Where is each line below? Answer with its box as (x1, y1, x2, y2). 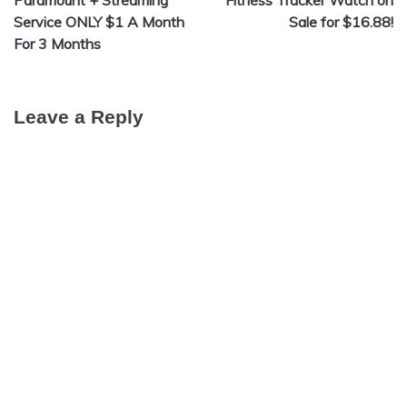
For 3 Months (14, 34, 101, 53)
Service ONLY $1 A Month (14, 12, 184, 31)
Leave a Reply (14, 105, 144, 127)
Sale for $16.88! (289, 12, 393, 31)
